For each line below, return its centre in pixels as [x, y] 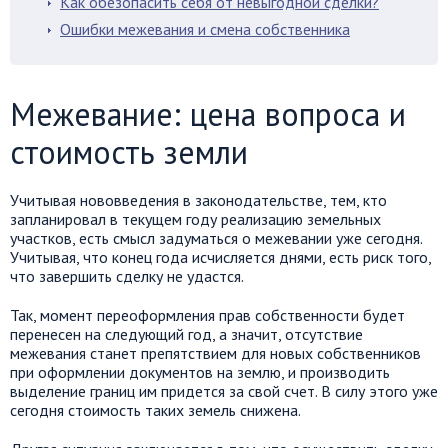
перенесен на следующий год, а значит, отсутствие [186, 334]
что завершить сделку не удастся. [127, 276]
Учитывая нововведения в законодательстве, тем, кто [198, 200]
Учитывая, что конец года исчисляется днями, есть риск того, [220, 257]
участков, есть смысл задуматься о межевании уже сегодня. [216, 238]
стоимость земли [129, 152]
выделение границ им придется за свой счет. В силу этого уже [224, 391]
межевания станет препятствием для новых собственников [215, 353]
